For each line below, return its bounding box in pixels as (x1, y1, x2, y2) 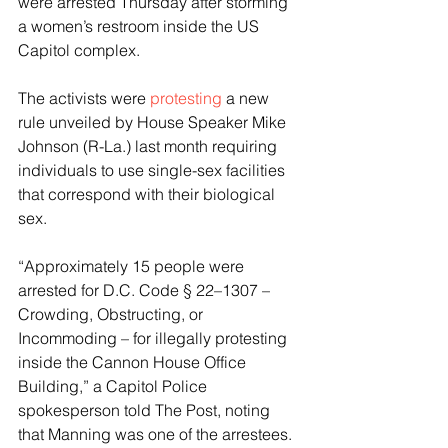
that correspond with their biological (18, 184, 279, 205)
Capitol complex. (18, 40, 144, 61)
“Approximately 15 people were (18, 256, 248, 277)
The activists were (18, 88, 150, 109)
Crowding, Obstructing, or (18, 304, 207, 325)
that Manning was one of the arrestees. (18, 424, 296, 445)
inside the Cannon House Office (18, 352, 250, 373)
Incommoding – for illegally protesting (18, 328, 291, 349)
